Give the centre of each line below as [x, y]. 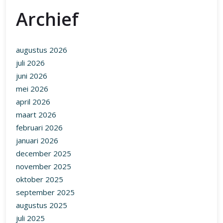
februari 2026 [39, 128]
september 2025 [45, 192]
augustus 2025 [42, 205]
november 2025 [44, 167]
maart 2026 [36, 115]
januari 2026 [37, 141]
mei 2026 [32, 89]
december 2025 [44, 154]
